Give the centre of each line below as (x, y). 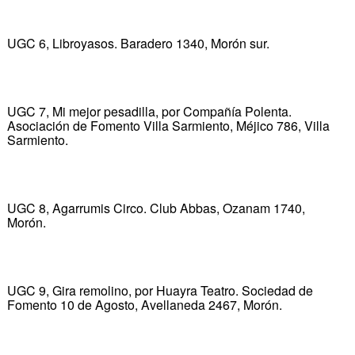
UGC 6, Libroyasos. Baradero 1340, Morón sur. (138, 43)
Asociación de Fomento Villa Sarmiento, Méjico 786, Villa (168, 125)
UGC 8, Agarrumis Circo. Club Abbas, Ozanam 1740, (156, 208)
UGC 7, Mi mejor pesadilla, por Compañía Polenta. (149, 111)
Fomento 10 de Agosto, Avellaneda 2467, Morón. (144, 304)
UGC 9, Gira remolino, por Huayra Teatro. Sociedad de (160, 290)
